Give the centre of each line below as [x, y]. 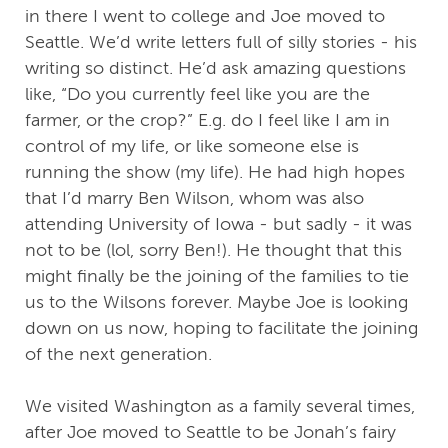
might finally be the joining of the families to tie [217, 276]
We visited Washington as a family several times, [220, 406]
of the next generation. [118, 354]
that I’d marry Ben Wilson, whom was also [194, 198]
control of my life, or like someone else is [192, 146]
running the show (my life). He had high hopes [215, 172]
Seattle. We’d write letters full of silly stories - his [221, 42]
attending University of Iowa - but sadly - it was [218, 224]
